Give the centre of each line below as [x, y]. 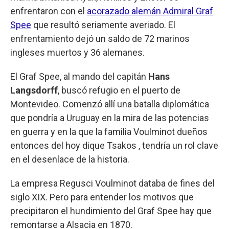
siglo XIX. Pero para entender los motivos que [102, 197]
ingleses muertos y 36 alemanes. [77, 52]
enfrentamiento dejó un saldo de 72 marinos [100, 38]
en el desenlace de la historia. [70, 159]
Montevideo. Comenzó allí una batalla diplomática [110, 104]
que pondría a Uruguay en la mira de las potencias [110, 118]
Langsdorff [34, 90]
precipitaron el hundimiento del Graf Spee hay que [111, 211]
